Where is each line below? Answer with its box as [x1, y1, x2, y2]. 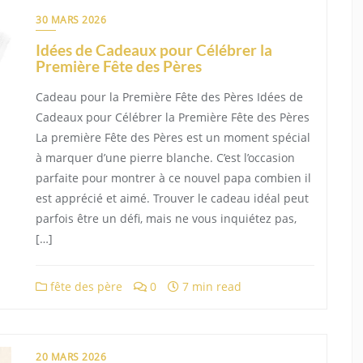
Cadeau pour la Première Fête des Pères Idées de [36, 89, 303, 105]
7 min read [179, 279, 241, 294]
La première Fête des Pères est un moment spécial [36, 130, 310, 145]
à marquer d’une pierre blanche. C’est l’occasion [36, 150, 295, 165]
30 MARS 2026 [36, 13, 106, 27]
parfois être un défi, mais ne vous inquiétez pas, [36, 211, 297, 226]
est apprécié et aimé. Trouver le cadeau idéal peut [36, 190, 309, 206]
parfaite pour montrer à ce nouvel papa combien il [36, 170, 311, 186]
